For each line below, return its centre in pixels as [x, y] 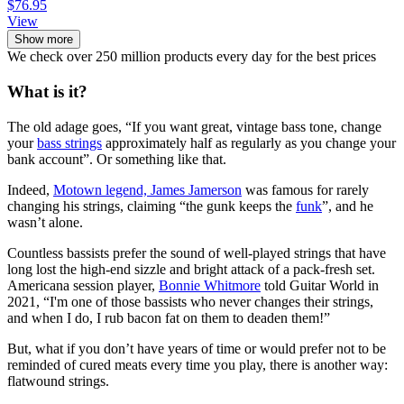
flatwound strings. [58, 381]
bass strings [69, 142]
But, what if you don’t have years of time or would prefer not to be [197, 348]
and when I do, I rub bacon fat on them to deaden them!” [169, 317]
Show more [44, 40]
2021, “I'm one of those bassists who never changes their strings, [190, 301]
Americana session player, [83, 285]
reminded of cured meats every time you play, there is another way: [197, 364]
